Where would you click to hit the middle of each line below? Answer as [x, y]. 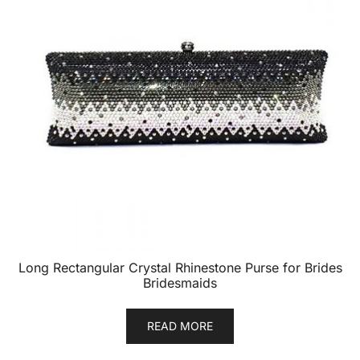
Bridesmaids [180, 283]
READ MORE [180, 326]
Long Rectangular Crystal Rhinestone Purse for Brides [180, 268]
